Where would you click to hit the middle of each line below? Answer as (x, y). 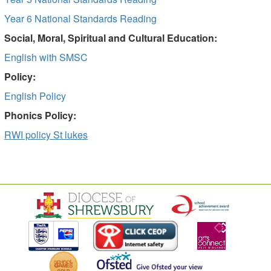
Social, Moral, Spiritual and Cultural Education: (111, 38)
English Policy (35, 96)
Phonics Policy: (40, 115)
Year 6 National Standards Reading (80, 18)
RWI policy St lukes (46, 135)
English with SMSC (46, 57)
